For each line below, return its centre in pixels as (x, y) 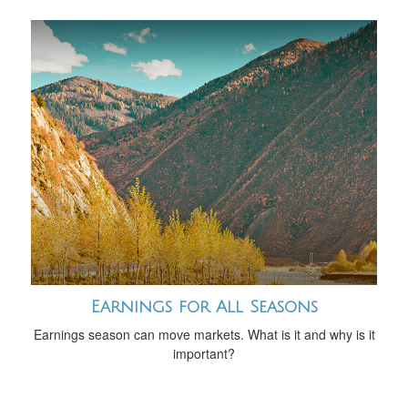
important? (204, 353)
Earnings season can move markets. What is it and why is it (204, 334)
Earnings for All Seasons (204, 306)
